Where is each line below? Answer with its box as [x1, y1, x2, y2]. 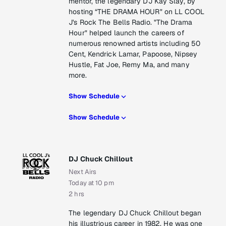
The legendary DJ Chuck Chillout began [69, 208, 201, 218]
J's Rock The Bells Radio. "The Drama [69, 18, 192, 27]
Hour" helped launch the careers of [69, 28, 185, 38]
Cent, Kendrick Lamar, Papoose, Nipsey [69, 49, 197, 59]
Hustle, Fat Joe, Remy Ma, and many [69, 60, 190, 70]
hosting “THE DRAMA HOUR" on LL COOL [69, 7, 204, 17]
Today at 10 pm [69, 179, 114, 188]
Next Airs [69, 167, 97, 177]
